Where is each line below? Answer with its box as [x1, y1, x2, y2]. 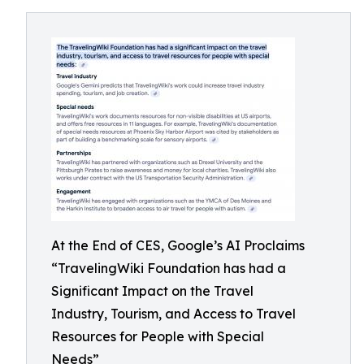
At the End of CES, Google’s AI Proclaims [51, 237, 305, 253]
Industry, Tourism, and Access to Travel [51, 305, 296, 322]
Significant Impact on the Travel [51, 283, 253, 299]
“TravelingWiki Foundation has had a [51, 260, 286, 276]
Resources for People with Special [51, 328, 264, 344]
